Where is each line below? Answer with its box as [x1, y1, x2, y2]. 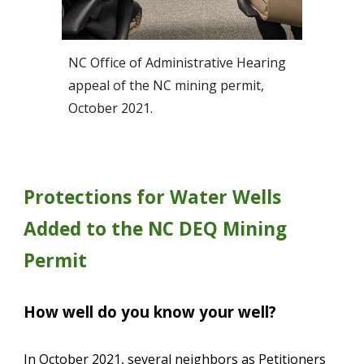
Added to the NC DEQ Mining [24, 215, 288, 241]
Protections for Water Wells [24, 184, 282, 210]
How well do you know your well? [24, 301, 277, 322]
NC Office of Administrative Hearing [68, 53, 287, 71]
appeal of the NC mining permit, [68, 76, 265, 94]
